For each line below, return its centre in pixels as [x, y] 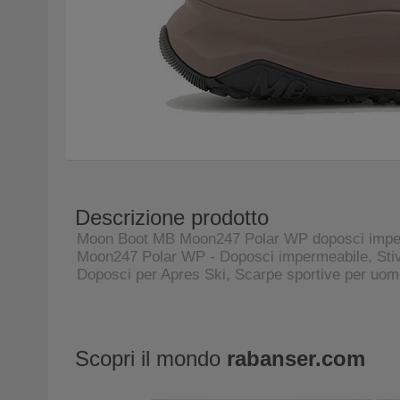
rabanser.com [296, 358]
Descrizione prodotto [171, 217]
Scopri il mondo [150, 358]
